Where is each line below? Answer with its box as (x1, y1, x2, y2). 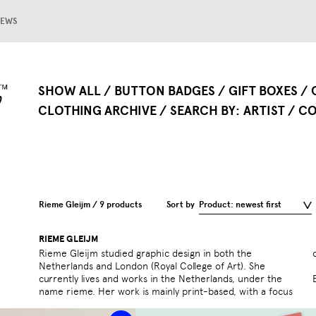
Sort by (166, 200, 195, 210)
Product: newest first (199, 200, 281, 210)
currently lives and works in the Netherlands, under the (39, 273, 282, 285)
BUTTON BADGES (114, 83, 215, 99)
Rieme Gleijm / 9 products (39, 200, 142, 210)
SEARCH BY (170, 103, 236, 119)
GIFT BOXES (229, 83, 298, 99)
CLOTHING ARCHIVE (38, 103, 157, 119)
